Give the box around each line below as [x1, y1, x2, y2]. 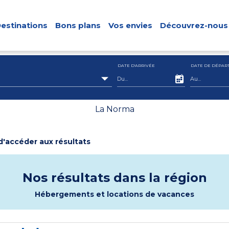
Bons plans [55, 20, 101, 30]
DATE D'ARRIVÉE [118, 63, 155, 68]
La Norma [95, 104, 134, 114]
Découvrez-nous [160, 20, 228, 30]
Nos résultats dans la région [22, 170, 207, 185]
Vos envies [108, 20, 152, 30]
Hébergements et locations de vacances [35, 190, 194, 199]
